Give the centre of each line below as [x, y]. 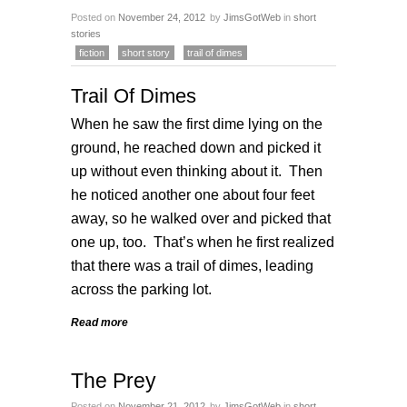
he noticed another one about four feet [193, 194]
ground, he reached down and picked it [196, 147]
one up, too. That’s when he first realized [203, 242]
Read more [99, 323]
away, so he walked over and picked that [201, 218]
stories [86, 34]
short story [146, 53]
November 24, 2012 [162, 17]
